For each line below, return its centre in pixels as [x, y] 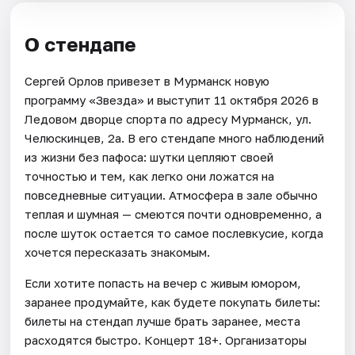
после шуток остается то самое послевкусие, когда [174, 233]
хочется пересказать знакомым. [118, 252]
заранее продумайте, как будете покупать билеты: [173, 302]
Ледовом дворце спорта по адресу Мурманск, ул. [168, 118]
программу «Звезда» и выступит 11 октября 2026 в [172, 99]
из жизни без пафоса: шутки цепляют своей [149, 157]
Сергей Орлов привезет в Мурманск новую [147, 80]
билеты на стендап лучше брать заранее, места [163, 321]
